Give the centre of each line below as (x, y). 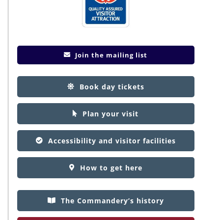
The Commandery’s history (112, 200)
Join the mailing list (111, 55)
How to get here (111, 167)
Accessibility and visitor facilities (112, 140)
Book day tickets (112, 86)
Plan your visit (111, 113)
